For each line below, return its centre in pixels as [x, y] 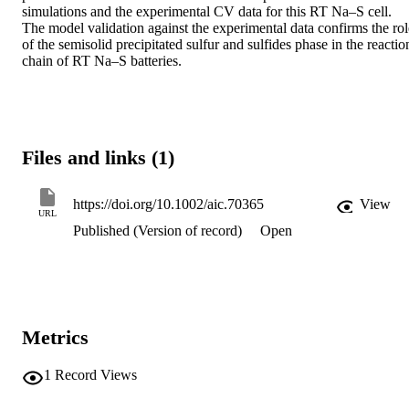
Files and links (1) [98, 157]
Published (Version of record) [157, 231]
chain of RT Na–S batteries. [102, 61]
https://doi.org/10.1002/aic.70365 [168, 204]
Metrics [55, 338]
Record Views [96, 374]
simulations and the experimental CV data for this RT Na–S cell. [207, 12]
